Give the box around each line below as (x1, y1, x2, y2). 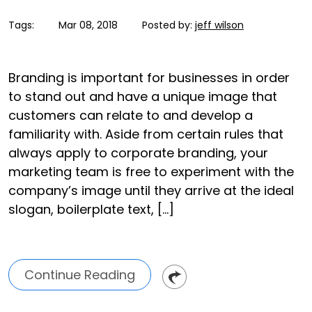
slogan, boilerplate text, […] (8, 201, 174, 219)
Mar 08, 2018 (58, 18, 118, 33)
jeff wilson (195, 18, 244, 33)
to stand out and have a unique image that (8, 88, 277, 106)
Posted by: (142, 18, 195, 33)
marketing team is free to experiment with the (8, 163, 294, 181)
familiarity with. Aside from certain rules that (8, 125, 283, 143)
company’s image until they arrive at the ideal (8, 182, 294, 200)
